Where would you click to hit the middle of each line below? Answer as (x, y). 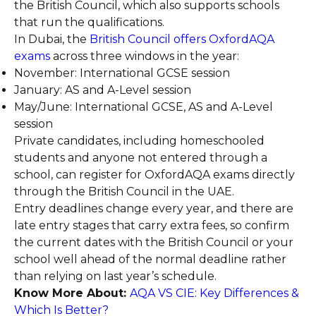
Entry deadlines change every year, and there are (154, 208)
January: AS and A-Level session (103, 90)
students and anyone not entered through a (141, 158)
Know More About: (72, 293)
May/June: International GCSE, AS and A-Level (144, 107)
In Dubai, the (50, 39)
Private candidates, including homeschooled (139, 141)
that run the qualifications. (89, 22)
